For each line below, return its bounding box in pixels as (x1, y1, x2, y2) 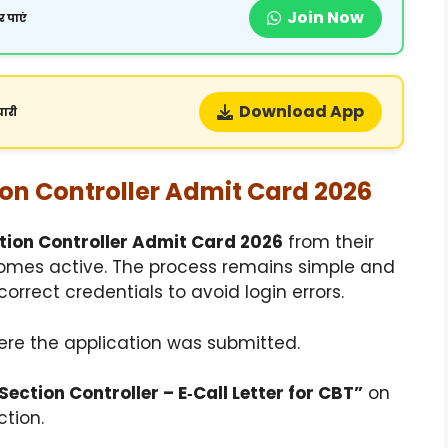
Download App (239, 99, 364, 123)
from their (283, 230, 374, 255)
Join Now (287, 5, 364, 29)
